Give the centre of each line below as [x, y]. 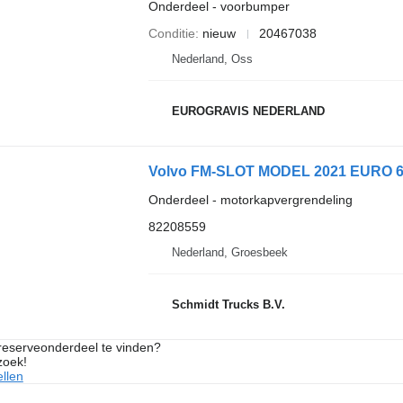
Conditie [171, 33]
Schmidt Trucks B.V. [228, 304]
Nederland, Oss [212, 59]
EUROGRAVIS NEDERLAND [248, 111]
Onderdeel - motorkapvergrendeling [250, 200]
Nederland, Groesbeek [229, 252]
